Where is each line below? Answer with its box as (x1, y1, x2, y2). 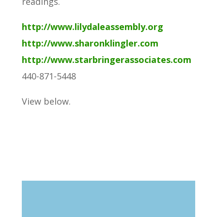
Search (169, 116, 190, 126)
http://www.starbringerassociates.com (21, 54, 191, 66)
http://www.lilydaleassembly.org (21, 21, 163, 33)
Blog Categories (21, 185, 112, 202)
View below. (21, 95, 71, 108)
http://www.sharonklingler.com (21, 37, 158, 49)
